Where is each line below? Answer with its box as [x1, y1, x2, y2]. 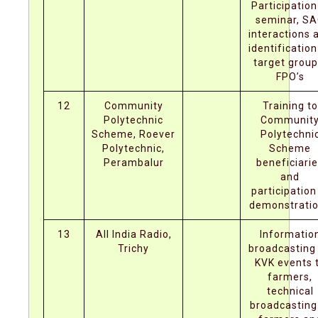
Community [104, 100, 163, 111]
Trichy [118, 243, 149, 254]
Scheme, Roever [92, 128, 175, 140]
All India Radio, [95, 229, 172, 240]
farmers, [268, 271, 312, 283]
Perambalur [103, 157, 164, 168]
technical [266, 285, 314, 297]
